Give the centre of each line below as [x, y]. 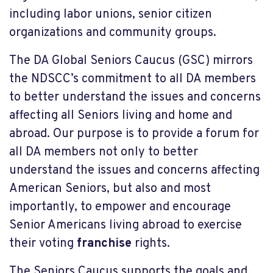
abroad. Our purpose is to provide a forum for [134, 134]
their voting [43, 244]
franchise [104, 244]
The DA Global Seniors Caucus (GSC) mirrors [131, 61]
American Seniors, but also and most [110, 189]
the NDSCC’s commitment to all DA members [133, 79]
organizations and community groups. [113, 33]
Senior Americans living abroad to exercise [126, 225]
